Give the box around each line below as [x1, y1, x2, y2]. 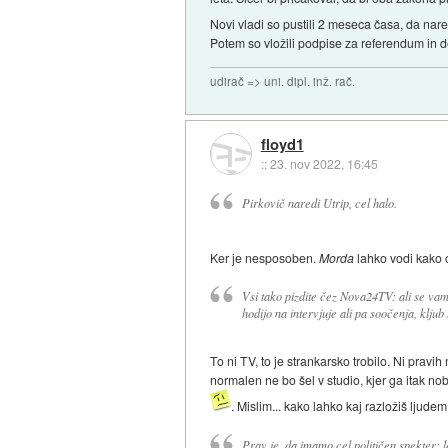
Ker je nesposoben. [210, 248, 320, 266]
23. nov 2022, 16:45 [269, 154, 378, 172]
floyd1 [260, 132, 304, 155]
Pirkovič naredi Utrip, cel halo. [241, 194, 397, 211]
